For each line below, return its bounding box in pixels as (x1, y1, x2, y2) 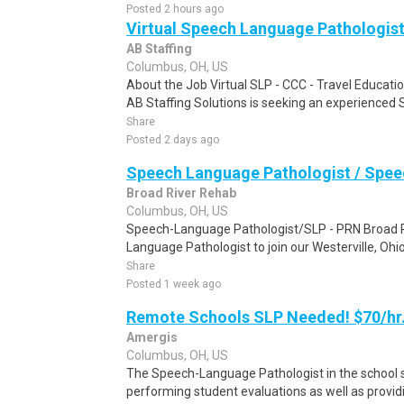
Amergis (126, 330, 178, 344)
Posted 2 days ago (126, 133, 219, 146)
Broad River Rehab (126, 186, 236, 200)
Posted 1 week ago (126, 278, 221, 290)
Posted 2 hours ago (126, 3, 224, 15)
